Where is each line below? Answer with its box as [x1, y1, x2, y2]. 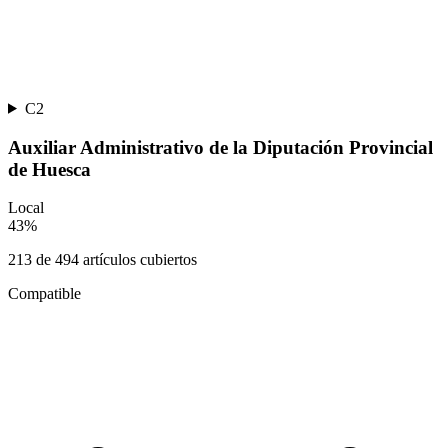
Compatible [8, 285, 81, 303]
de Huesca [8, 158, 91, 180]
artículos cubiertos [79, 251, 197, 269]
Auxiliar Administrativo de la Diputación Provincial [8, 136, 433, 158]
